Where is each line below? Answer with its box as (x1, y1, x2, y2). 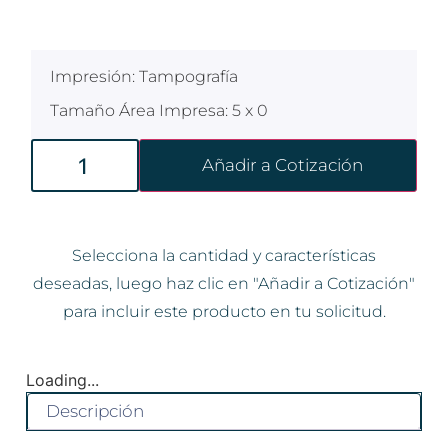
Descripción (46, 400, 144, 421)
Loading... (26, 369, 99, 390)
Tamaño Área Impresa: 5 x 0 (50, 101, 268, 121)
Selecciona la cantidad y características (72, 245, 376, 265)
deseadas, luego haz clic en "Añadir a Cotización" (33, 273, 415, 293)
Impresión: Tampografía (50, 66, 238, 86)
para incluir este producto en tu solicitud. (62, 301, 386, 321)
